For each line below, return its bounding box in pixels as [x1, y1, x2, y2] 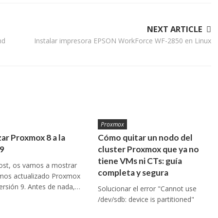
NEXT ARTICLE [147, 23, 202, 35]
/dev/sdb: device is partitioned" [97, 195, 194, 204]
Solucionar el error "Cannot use [97, 184, 197, 193]
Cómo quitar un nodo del [97, 132, 193, 143]
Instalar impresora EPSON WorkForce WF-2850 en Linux [34, 36, 211, 45]
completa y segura [97, 167, 168, 178]
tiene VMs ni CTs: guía [97, 156, 182, 166]
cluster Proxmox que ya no [97, 144, 199, 154]
